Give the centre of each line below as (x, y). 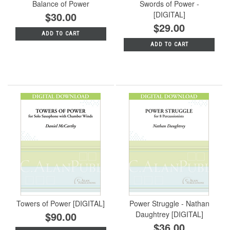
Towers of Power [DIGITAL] (61, 203)
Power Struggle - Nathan (169, 203)
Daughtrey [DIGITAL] (169, 214)
